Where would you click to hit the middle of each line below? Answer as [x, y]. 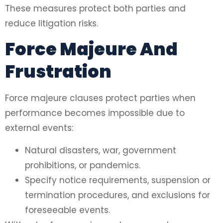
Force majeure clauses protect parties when [100, 98]
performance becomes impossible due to [95, 113]
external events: [39, 128]
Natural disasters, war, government [101, 150]
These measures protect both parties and [95, 8]
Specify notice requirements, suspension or [118, 180]
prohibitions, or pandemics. [83, 165]
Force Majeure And [91, 49]
